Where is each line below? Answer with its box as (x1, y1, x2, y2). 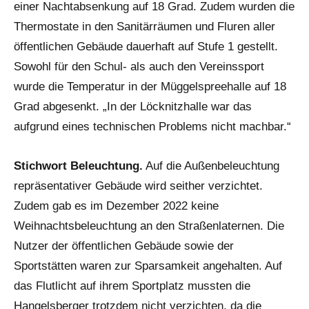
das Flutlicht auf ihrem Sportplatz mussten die (14, 279, 250, 293)
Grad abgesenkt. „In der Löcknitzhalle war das (14, 100, 252, 114)
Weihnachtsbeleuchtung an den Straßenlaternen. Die (14, 219, 284, 233)
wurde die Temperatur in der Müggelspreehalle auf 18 (14, 80, 286, 94)
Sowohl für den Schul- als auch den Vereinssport (14, 60, 264, 74)
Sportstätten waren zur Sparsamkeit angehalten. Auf (14, 259, 282, 273)
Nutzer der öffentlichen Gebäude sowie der (14, 239, 234, 253)
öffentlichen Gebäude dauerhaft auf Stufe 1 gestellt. (14, 40, 278, 54)
